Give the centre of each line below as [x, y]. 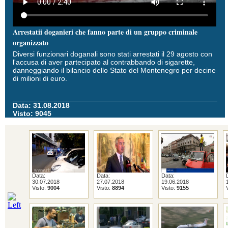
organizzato [31, 42]
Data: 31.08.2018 [41, 105]
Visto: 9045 [32, 113]
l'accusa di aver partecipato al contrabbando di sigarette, [104, 62]
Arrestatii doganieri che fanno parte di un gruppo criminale [105, 32]
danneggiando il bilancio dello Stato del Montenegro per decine [114, 70]
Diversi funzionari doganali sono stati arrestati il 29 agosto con [112, 54]
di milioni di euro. [40, 78]
